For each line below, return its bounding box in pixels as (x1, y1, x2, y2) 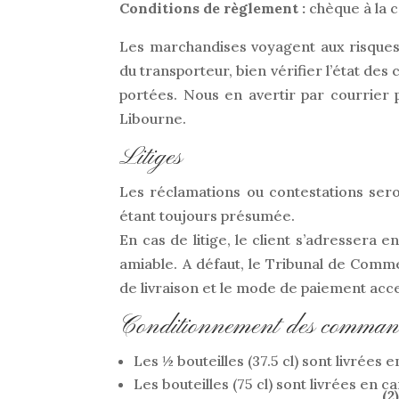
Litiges (119, 142, 183, 174)
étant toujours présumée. (119, 207, 296, 224)
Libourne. (119, 110, 187, 127)
